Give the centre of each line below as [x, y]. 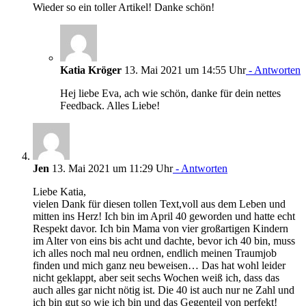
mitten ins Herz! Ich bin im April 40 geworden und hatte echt [164, 216]
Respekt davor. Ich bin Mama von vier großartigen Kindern [161, 228]
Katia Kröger [91, 70]
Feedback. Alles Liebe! [110, 105]
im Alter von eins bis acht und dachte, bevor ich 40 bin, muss [164, 240]
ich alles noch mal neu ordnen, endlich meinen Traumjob [155, 253]
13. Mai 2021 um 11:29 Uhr [111, 168]
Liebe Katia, [59, 191]
